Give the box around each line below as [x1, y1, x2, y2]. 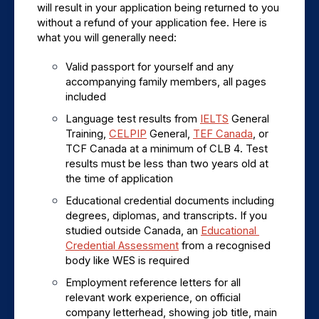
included [66, 90, 106, 104]
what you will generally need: [37, 31, 177, 45]
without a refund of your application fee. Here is [37, 16, 267, 30]
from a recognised [179, 239, 271, 253]
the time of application [66, 172, 173, 186]
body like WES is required [66, 254, 189, 268]
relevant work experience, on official [66, 291, 241, 305]
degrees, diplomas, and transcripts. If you [66, 209, 267, 223]
